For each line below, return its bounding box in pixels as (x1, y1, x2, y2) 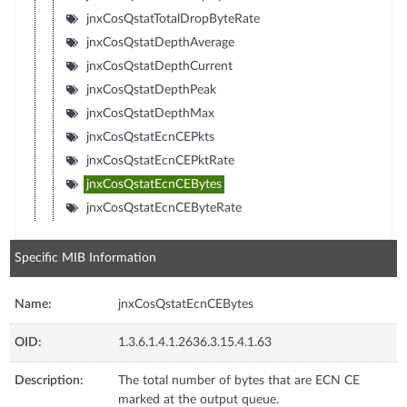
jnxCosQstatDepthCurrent (85, 59, 233, 73)
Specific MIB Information (15, 251, 157, 264)
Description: (15, 373, 84, 387)
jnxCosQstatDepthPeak (85, 83, 216, 96)
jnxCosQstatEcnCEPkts (85, 130, 214, 144)
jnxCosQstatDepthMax (85, 106, 214, 120)
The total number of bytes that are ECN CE (118, 373, 361, 387)
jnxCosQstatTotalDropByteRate (85, 12, 260, 25)
